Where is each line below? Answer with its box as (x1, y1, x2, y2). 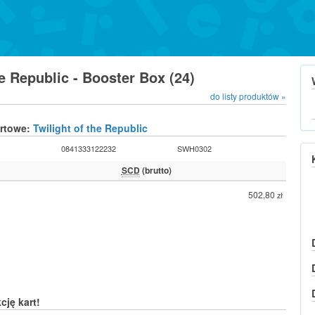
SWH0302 (177, 143, 212, 154)
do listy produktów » (210, 89, 287, 102)
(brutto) (139, 163, 172, 176)
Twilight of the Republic (32, 120, 148, 135)
